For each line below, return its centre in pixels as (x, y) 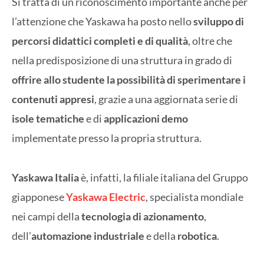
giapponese (39, 197)
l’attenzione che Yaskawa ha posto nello (103, 22)
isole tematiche (48, 119)
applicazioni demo (146, 119)
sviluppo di (219, 22)
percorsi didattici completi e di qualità (100, 41)
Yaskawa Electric (106, 197)
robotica (197, 235)
